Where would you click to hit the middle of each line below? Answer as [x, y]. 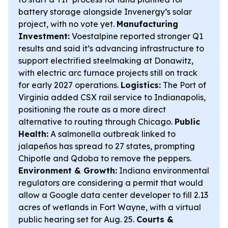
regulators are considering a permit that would [111, 183]
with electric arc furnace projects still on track [108, 73]
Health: [33, 134]
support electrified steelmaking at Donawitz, [106, 61]
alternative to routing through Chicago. [96, 122]
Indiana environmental [163, 170]
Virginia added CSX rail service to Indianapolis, [112, 97]
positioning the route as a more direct [92, 109]
